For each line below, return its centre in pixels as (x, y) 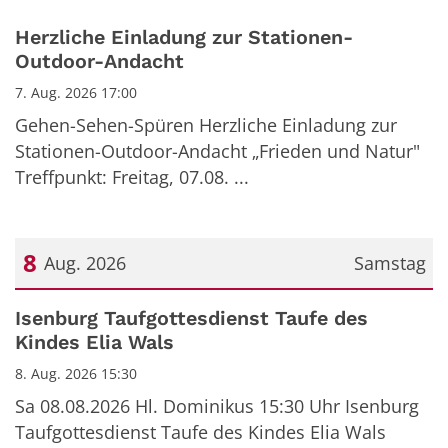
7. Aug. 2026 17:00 (76, 92)
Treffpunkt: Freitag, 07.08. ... (132, 177)
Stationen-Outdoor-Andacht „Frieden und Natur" (217, 151)
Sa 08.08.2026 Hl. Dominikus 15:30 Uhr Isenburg (217, 406)
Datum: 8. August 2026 (109, 308)
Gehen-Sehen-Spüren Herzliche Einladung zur (206, 125)
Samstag (389, 263)
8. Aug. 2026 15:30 (76, 373)
